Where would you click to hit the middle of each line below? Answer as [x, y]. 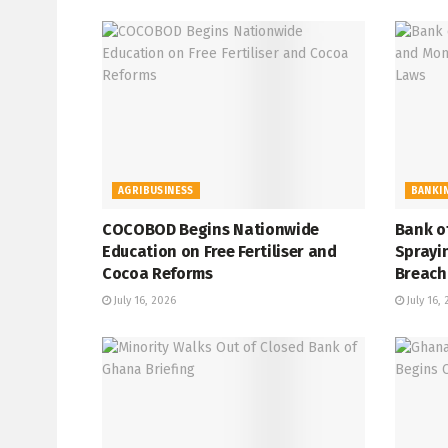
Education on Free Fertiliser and [219, 251]
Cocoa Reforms [157, 273]
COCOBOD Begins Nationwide [210, 229]
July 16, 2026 [143, 300]
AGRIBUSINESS [156, 190]
